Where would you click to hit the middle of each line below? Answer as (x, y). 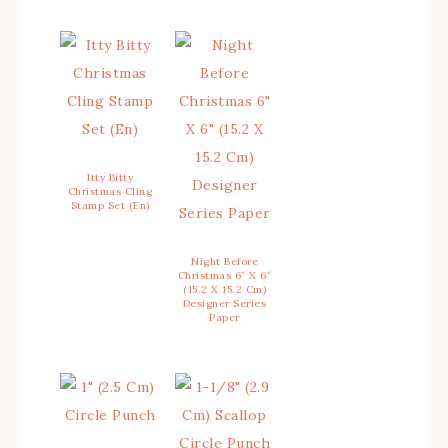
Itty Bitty (110, 177)
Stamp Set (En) (110, 205)
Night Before (224, 261)
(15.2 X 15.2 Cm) (224, 289)
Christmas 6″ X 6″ (224, 275)
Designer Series (224, 303)
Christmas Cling (110, 191)
